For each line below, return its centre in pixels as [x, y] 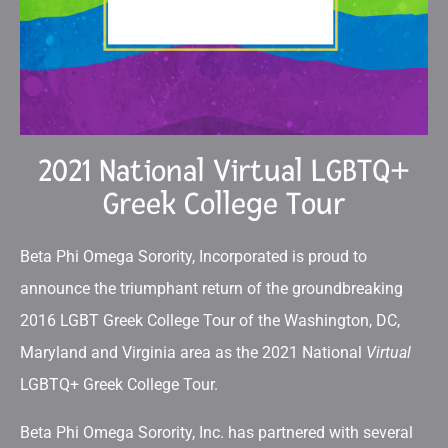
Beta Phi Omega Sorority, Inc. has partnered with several [216, 432]
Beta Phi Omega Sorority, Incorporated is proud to [193, 256]
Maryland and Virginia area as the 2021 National [193, 352]
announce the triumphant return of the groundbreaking [211, 288]
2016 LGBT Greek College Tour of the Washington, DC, [210, 320]
